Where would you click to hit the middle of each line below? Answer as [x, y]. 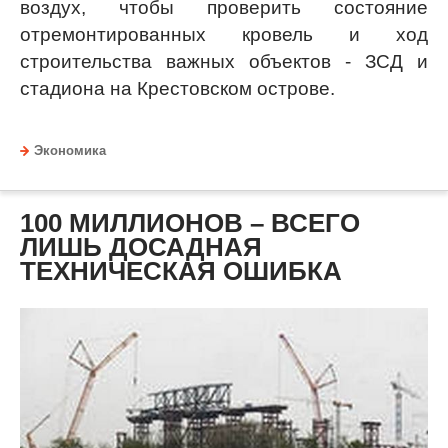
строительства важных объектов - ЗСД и [224, 62]
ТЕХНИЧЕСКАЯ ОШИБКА [181, 271]
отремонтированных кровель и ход [224, 35]
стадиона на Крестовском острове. [177, 89]
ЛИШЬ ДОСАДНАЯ [141, 247]
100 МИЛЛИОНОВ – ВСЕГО [190, 223]
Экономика [70, 151]
